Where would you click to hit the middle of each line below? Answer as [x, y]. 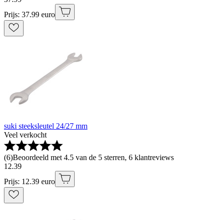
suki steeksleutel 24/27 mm [46, 126]
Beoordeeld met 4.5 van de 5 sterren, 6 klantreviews [93, 158]
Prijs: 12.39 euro [29, 182]
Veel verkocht [25, 135]
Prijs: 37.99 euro [29, 15]
